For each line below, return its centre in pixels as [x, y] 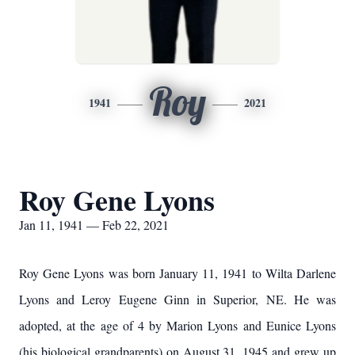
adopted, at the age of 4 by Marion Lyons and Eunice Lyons [177, 325]
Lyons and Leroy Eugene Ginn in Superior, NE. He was [177, 299]
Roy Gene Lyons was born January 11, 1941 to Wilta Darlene [177, 273]
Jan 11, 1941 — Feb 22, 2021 [94, 225]
